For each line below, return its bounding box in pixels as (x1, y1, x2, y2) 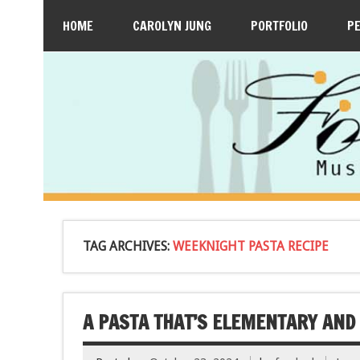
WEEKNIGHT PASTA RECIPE (172, 238, 329, 254)
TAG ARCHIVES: (82, 238, 173, 254)
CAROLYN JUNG (132, 17, 211, 35)
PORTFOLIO (250, 17, 308, 35)
